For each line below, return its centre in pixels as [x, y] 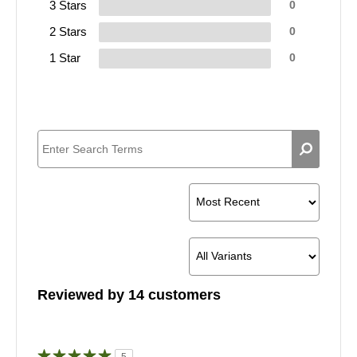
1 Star [65, 57]
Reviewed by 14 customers [129, 294]
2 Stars [68, 31]
